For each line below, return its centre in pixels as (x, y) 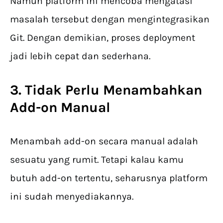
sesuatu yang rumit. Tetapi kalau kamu (97, 160)
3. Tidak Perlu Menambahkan (106, 90)
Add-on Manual (60, 108)
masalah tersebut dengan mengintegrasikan (110, 19)
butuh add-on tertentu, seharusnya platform (109, 178)
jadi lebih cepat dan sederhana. (80, 56)
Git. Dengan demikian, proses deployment (103, 38)
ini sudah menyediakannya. (73, 197)
